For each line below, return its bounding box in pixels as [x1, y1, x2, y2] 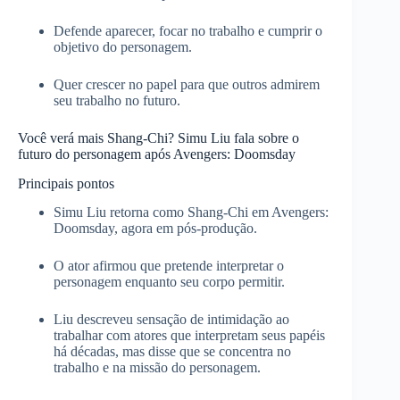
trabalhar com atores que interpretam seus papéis [54, 328, 325, 344]
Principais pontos [18, 175, 114, 191]
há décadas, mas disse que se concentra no [54, 344, 291, 360]
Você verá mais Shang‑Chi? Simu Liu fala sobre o [18, 129, 299, 146]
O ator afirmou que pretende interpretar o [54, 258, 284, 274]
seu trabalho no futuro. [54, 92, 180, 108]
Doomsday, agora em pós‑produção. [54, 221, 257, 237]
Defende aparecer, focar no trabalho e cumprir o [54, 22, 322, 38]
